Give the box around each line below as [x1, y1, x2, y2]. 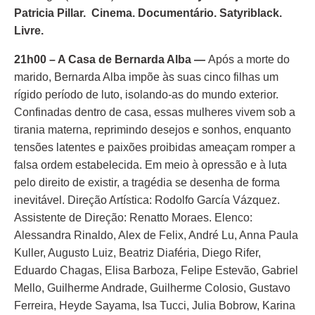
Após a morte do [208, 53, 290, 65]
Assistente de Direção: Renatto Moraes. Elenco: [14, 212, 252, 224]
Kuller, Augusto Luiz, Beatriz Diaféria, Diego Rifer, [14, 247, 261, 259]
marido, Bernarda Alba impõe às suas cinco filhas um [14, 71, 278, 83]
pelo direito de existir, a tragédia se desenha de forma [14, 176, 280, 188]
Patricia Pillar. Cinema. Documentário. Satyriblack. [14, 7, 282, 19]
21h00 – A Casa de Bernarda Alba [14, 53, 191, 65]
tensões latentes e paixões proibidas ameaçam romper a [14, 141, 295, 153]
